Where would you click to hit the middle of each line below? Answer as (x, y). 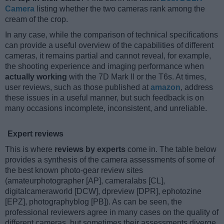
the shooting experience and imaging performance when (104, 66)
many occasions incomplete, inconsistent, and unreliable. (106, 108)
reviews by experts (90, 149)
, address (197, 87)
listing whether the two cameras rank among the (120, 9)
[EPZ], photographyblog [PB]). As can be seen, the (93, 202)
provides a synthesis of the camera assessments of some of (110, 160)
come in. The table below (171, 149)
